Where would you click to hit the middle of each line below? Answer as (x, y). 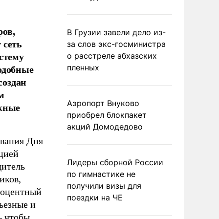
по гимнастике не (101, 174)
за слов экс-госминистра (116, 44)
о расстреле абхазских (112, 56)
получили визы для (104, 186)
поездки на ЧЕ (95, 197)
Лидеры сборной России (115, 162)
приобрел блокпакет (107, 115)
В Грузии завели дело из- (116, 32)
